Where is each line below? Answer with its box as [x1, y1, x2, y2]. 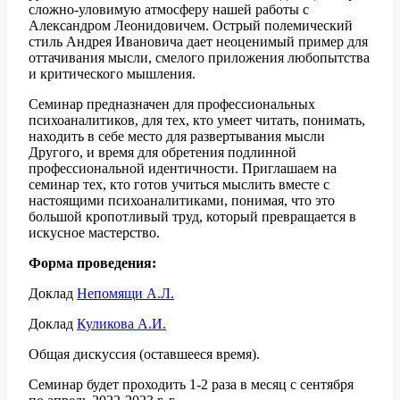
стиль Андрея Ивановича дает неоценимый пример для [29, 33, 368, 49]
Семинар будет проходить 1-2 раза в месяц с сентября [29, 376, 354, 392]
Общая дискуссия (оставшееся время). [29, 346, 260, 362]
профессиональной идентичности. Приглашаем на [29, 160, 337, 176]
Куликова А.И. [77, 315, 166, 331]
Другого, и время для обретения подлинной [29, 144, 296, 160]
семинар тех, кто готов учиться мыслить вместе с [29, 176, 329, 192]
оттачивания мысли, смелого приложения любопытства [29, 49, 370, 65]
